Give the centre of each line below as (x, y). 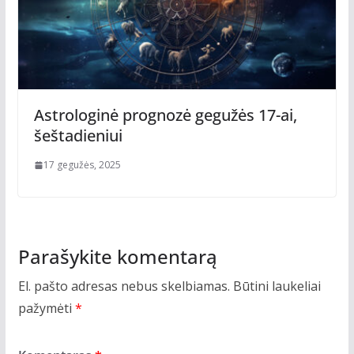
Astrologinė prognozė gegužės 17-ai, (165, 115)
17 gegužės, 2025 (82, 164)
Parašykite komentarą (117, 256)
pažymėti (46, 308)
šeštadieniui (80, 135)
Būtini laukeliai (277, 286)
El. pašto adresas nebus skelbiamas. (124, 286)
